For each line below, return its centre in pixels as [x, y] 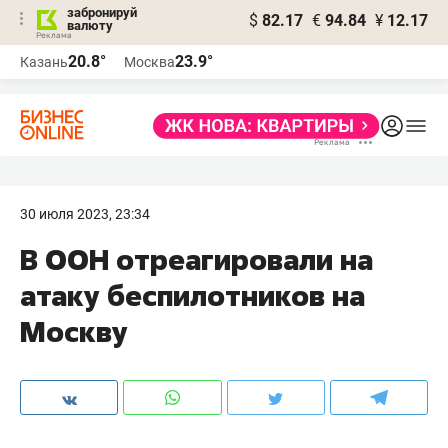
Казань [44, 62]
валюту [90, 25]
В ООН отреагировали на [196, 259]
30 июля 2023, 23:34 [85, 214]
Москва [149, 62]
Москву [74, 331]
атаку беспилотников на [192, 295]
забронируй [102, 12]
